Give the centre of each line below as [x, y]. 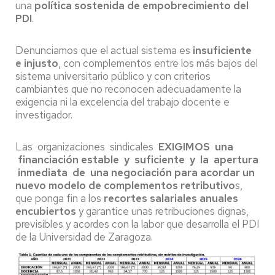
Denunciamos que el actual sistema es [104, 50]
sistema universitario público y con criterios [113, 76]
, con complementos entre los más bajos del [158, 63]
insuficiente [222, 50]
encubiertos [46, 211]
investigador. [44, 114]
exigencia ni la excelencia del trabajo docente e [122, 102]
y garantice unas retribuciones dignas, [162, 211]
